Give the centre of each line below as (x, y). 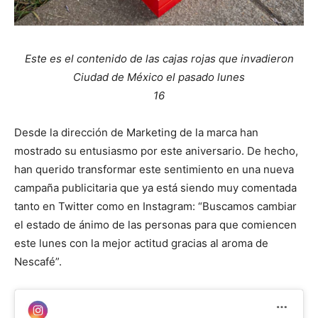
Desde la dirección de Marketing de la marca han (136, 132)
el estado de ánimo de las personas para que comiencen (155, 224)
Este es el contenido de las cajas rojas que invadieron (159, 58)
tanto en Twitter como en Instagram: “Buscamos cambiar (155, 206)
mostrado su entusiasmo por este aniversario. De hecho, (156, 150)
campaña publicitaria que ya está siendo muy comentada (155, 187)
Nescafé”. (38, 261)
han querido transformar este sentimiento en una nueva (154, 169)
